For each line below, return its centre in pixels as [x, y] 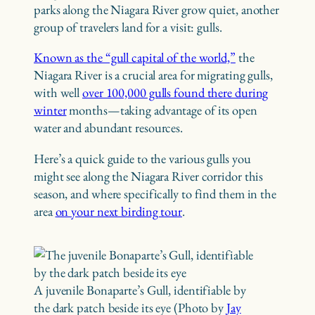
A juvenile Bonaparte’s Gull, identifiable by [140, 290]
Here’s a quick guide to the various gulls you [142, 158]
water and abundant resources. [109, 128]
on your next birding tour [118, 211]
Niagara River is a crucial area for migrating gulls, [153, 75]
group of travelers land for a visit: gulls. [128, 27]
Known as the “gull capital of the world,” [135, 58]
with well [58, 93]
